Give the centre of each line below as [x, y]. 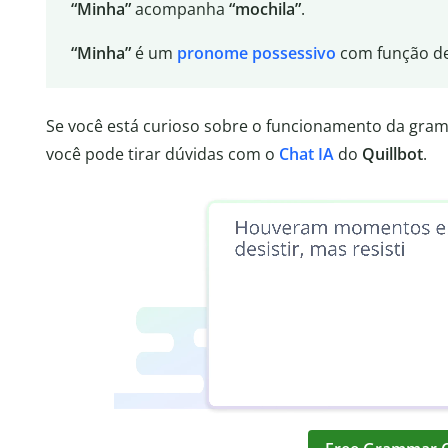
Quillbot [392, 153]
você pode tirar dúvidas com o [162, 153]
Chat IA [306, 153]
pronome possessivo [256, 53]
